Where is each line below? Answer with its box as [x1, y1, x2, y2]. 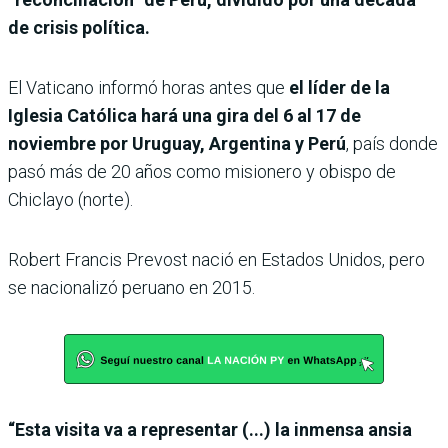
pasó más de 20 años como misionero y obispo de [8, 160, 396, 182]
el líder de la [285, 76, 390, 98]
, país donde [346, 132, 438, 154]
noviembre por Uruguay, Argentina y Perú [8, 132, 346, 154]
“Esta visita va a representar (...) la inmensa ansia [8, 418, 412, 440]
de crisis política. [8, 16, 150, 38]
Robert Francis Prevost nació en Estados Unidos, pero [8, 248, 425, 270]
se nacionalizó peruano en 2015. [8, 276, 255, 298]
